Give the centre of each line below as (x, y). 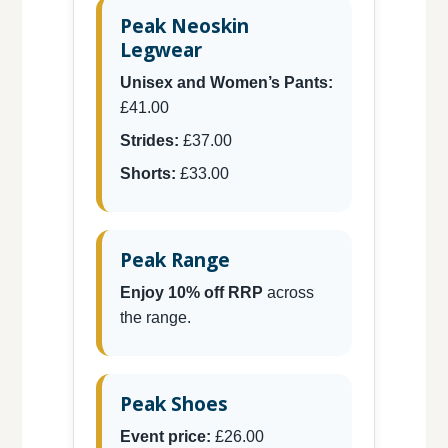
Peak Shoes (173, 404)
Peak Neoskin (184, 26)
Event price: (165, 437)
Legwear (160, 50)
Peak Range (174, 260)
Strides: (149, 141)
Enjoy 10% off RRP (191, 293)
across (288, 293)
